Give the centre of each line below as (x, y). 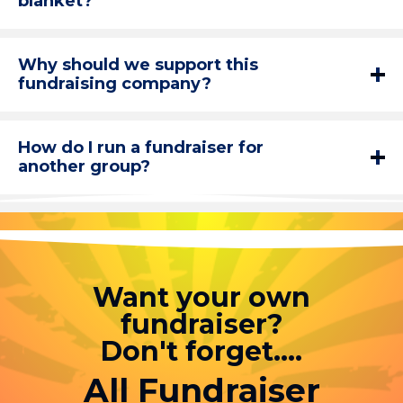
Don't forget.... (201, 351)
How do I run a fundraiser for (141, 148)
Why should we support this (138, 65)
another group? (84, 166)
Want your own (201, 297)
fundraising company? (115, 84)
